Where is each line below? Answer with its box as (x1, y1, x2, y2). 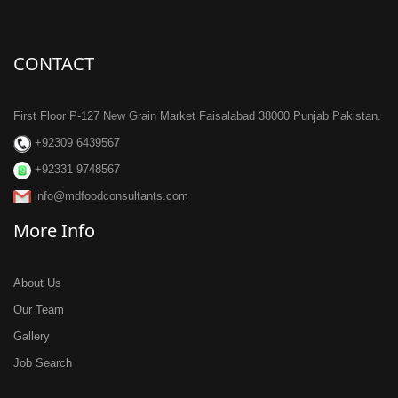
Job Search (13, 356, 72, 370)
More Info (13, 219, 95, 243)
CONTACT (13, 52, 94, 76)
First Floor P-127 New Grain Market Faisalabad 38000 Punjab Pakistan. (13, 109, 381, 123)
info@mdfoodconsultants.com (31, 189, 188, 203)
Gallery (13, 330, 50, 343)
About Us (13, 276, 61, 290)
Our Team (13, 303, 64, 316)
